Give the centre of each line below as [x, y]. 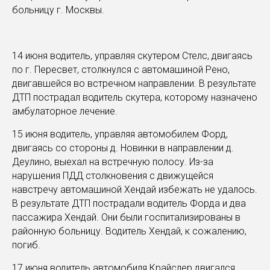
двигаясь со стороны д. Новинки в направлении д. [123, 148]
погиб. [26, 245]
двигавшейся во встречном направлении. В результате [134, 83]
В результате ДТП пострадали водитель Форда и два [129, 203]
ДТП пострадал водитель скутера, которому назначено [135, 97]
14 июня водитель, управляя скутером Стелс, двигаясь [132, 56]
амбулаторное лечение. [65, 111]
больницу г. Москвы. [58, 10]
